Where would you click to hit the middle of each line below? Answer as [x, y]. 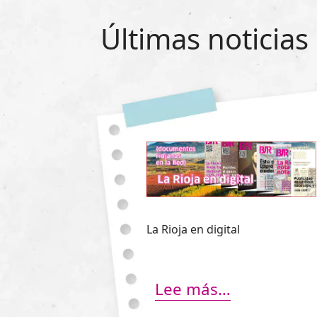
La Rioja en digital [193, 230]
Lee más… [193, 289]
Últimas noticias [205, 38]
